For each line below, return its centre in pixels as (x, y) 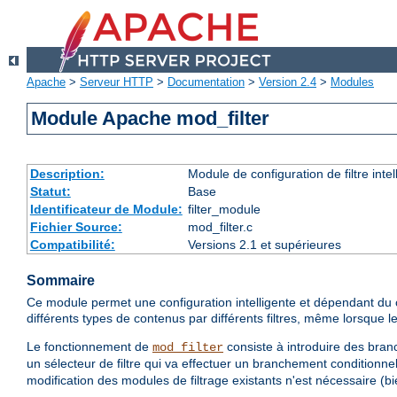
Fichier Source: (76, 227)
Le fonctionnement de (90, 347)
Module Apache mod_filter (151, 119)
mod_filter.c (220, 227)
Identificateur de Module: (106, 210)
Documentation (206, 82)
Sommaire (61, 281)
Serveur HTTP (117, 82)
